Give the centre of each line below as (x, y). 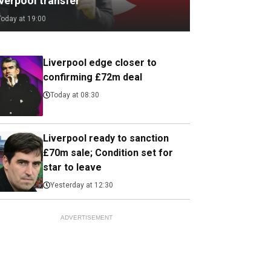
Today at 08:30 (75, 95)
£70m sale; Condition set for (108, 153)
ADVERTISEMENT (86, 217)
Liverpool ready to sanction (106, 138)
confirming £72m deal (93, 77)
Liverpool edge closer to (100, 63)
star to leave (73, 167)
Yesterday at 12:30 (82, 185)
